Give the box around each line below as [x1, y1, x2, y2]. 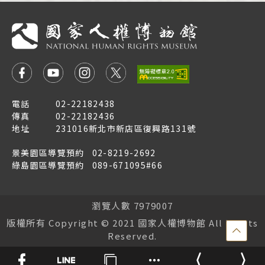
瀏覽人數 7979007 [92, 199, 173, 212]
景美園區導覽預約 [12, 146, 85, 159]
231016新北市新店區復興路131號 [56, 122, 196, 134]
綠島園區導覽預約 [12, 159, 85, 171]
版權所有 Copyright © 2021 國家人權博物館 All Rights [7, 216, 258, 229]
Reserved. [108, 229, 157, 242]
